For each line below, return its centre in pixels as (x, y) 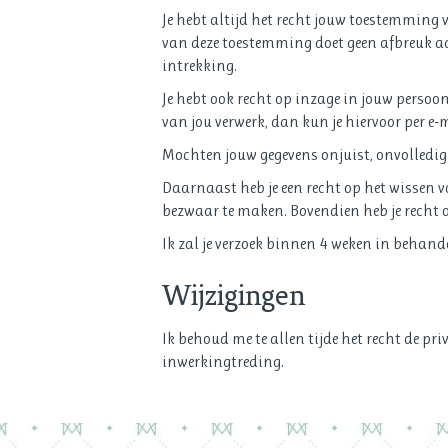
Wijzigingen (233, 295)
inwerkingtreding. (223, 361)
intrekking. (199, 65)
